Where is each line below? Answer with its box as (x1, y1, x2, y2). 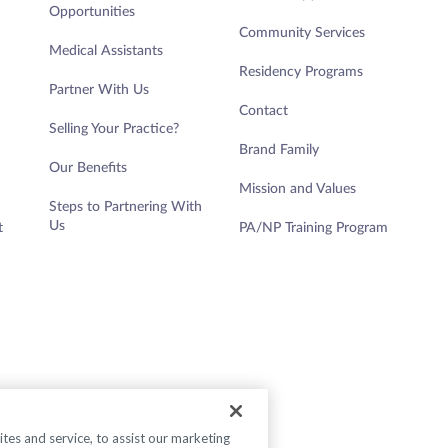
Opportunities (49, 4, 135, 19)
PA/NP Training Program (239, 220, 388, 235)
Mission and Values (239, 181, 356, 196)
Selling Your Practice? (49, 121, 179, 136)
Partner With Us (49, 82, 149, 97)
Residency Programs (239, 64, 363, 79)
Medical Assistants (49, 43, 163, 58)
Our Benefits (49, 160, 127, 175)
